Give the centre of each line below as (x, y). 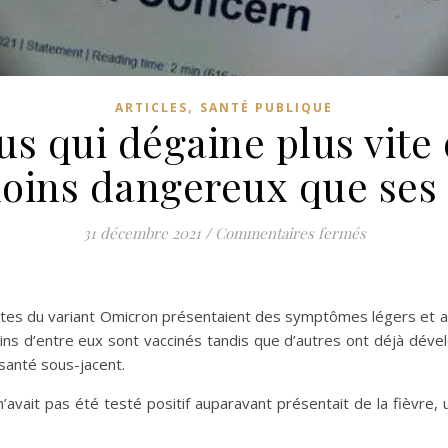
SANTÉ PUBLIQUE (266, 107)
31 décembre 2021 (141, 233)
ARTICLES (151, 107)
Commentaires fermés (290, 233)
